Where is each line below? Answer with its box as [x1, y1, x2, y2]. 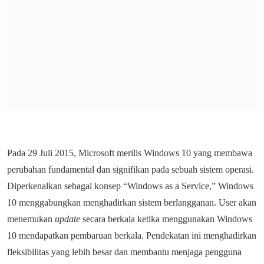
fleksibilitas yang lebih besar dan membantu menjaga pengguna [7, 247, 242, 257]
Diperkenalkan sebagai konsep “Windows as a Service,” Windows [7, 181, 253, 191]
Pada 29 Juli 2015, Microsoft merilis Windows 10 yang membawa [7, 148, 252, 158]
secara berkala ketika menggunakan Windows [82, 214, 252, 224]
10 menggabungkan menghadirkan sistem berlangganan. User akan [7, 197, 256, 207]
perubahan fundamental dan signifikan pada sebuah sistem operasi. [7, 164, 254, 174]
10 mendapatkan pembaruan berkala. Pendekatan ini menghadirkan [7, 230, 256, 240]
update [55, 214, 82, 224]
